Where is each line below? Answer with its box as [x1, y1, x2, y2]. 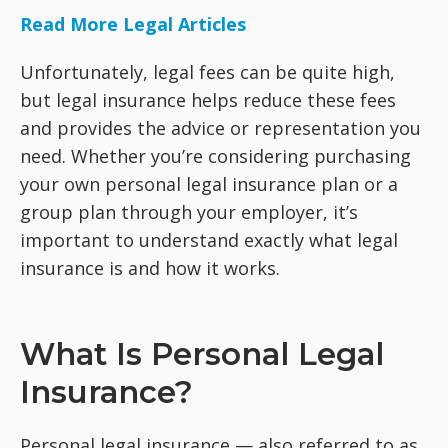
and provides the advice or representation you [20, 115, 421, 140]
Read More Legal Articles [20, 11, 246, 36]
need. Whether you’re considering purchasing [20, 143, 411, 168]
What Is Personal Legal [20, 334, 384, 373]
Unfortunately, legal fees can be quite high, [20, 59, 395, 84]
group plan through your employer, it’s [20, 199, 358, 224]
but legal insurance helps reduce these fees [20, 87, 396, 112]
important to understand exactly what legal [20, 227, 398, 252]
